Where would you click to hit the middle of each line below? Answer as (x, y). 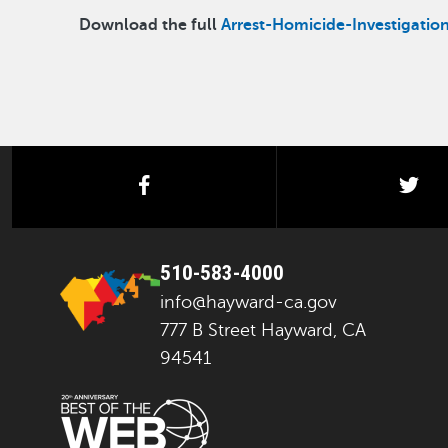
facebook (194, 185)
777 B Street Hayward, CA (263, 330)
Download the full (150, 25)
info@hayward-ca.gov (248, 302)
